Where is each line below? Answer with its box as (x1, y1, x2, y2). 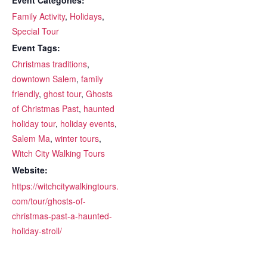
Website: (12, 163, 48, 176)
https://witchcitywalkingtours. (12, 179, 119, 192)
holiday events (60, 117, 114, 129)
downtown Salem (12, 72, 76, 85)
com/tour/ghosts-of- (12, 194, 86, 207)
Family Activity (12, 10, 65, 22)
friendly (12, 87, 39, 100)
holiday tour (12, 117, 55, 129)
